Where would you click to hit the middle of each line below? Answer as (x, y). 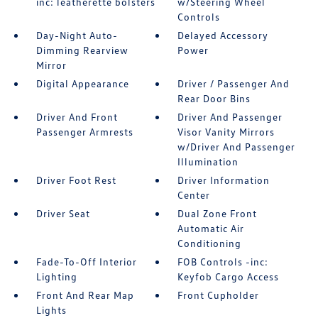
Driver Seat (63, 213)
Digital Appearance (82, 83)
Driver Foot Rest (76, 180)
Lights (51, 309)
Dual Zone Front (218, 213)
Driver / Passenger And (234, 83)
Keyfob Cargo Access (229, 276)
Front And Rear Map (85, 295)
